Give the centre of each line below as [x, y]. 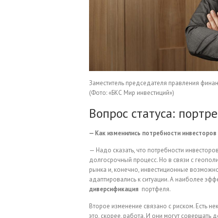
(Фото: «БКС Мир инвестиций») [132, 93]
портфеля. [155, 189]
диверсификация [114, 189]
